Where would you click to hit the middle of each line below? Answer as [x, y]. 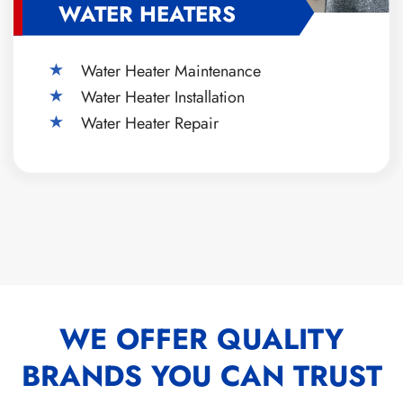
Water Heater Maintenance [171, 71]
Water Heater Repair [150, 123]
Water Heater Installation [163, 97]
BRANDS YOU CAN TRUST [201, 376]
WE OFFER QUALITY [201, 339]
